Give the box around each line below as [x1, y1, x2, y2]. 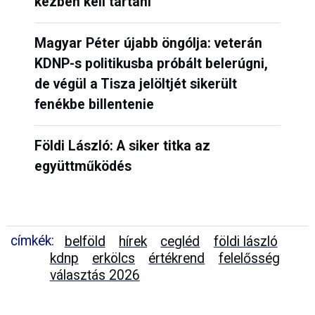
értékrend [148, 250, 205, 267]
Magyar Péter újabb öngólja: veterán [34, 35, 262, 52]
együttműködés [34, 158, 131, 175]
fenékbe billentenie [34, 96, 154, 113]
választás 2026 [49, 267, 140, 284]
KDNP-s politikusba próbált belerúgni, [34, 56, 268, 72]
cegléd [160, 233, 200, 250]
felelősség [218, 250, 280, 267]
